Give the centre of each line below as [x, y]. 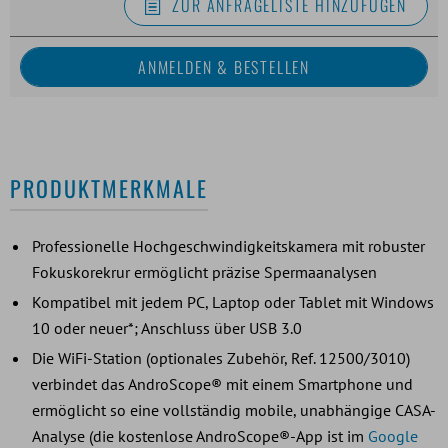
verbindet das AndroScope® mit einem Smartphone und [222, 383]
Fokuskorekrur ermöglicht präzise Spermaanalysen [204, 271]
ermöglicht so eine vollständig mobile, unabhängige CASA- [234, 409]
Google [393, 435]
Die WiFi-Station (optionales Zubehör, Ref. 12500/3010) [221, 357]
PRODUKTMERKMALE [109, 187]
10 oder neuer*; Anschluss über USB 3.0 [167, 327]
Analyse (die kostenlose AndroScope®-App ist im [200, 435]
